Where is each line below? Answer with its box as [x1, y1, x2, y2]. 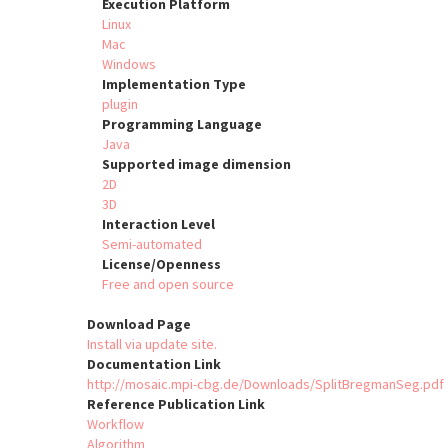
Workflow [87, 415, 144, 434]
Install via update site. [87, 335, 217, 354]
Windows [102, 55, 156, 74]
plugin [102, 95, 138, 114]
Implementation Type [102, 75, 246, 94]
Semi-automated [102, 235, 202, 254]
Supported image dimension [102, 155, 291, 174]
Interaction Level [102, 215, 215, 234]
